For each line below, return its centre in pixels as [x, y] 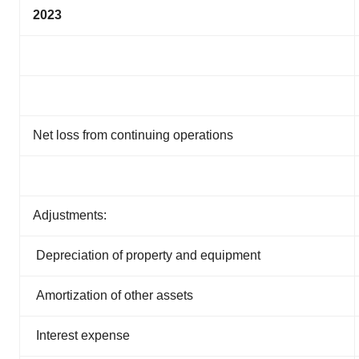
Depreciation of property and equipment [148, 255]
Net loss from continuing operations [133, 135]
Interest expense [83, 335]
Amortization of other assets [115, 295]
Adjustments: [70, 215]
